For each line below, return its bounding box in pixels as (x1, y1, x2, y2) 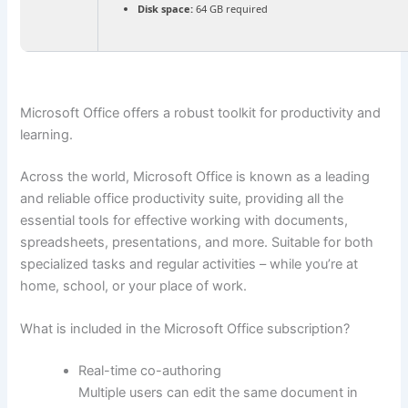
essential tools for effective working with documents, (20, 211, 349, 229)
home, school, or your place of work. (20, 277, 248, 294)
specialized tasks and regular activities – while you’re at (20, 255, 359, 272)
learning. (20, 126, 74, 143)
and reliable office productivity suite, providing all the (20, 189, 344, 207)
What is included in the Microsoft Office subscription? (20, 321, 351, 338)
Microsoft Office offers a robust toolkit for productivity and (20, 104, 382, 121)
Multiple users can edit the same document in (78, 384, 359, 402)
